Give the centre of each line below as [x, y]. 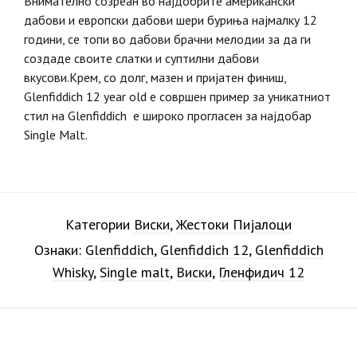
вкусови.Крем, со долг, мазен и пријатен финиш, [155, 78]
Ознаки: [59, 250]
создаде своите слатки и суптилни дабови [141, 59]
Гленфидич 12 [261, 273]
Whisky [73, 273]
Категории [100, 225]
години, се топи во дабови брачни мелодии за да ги [167, 39]
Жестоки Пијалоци [234, 225]
